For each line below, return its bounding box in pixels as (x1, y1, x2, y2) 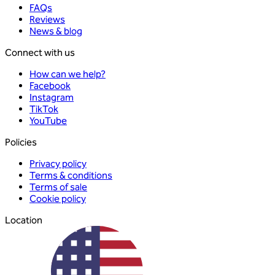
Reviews (29, 14, 65, 26)
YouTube (29, 115, 67, 127)
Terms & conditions (29, 169, 112, 182)
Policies (5, 136, 37, 149)
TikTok (29, 103, 58, 115)
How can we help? (29, 68, 106, 80)
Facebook (29, 80, 71, 92)
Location (5, 214, 42, 227)
